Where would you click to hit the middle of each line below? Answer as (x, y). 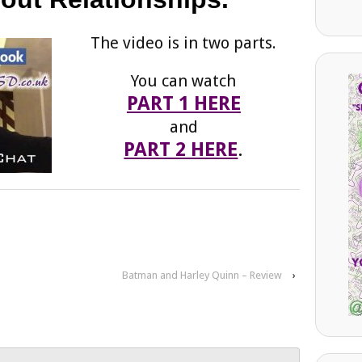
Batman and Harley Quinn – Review (202, 275)
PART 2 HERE (181, 150)
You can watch (184, 81)
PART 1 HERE (183, 104)
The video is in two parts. (184, 43)
